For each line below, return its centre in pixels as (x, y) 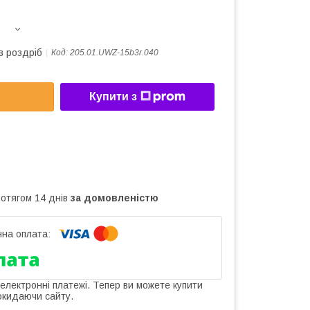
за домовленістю (115, 198)
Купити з (113, 97)
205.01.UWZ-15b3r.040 (114, 53)
